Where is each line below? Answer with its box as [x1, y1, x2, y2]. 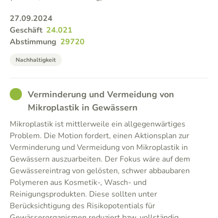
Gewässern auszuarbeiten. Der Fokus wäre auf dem [10, 154, 190, 164]
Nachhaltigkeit [16, 56, 56, 64]
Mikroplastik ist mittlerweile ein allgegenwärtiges [10, 119, 185, 129]
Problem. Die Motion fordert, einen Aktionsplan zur [10, 130, 189, 141]
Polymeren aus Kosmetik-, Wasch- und [10, 177, 146, 188]
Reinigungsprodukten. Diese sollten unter [10, 189, 157, 200]
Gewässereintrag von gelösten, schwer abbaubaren [10, 165, 190, 176]
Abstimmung [10, 36, 56, 47]
